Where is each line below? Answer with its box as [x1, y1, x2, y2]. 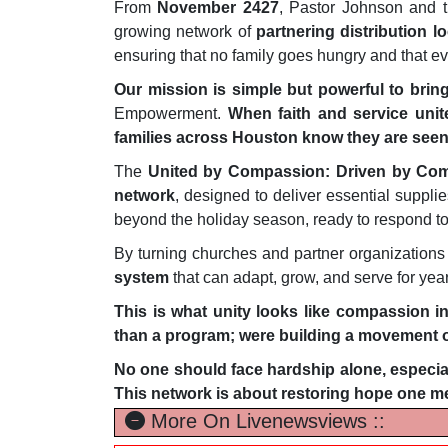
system [114, 269, 169, 287]
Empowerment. [114, 105, 228, 123]
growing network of [114, 23, 256, 41]
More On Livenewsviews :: [145, 410, 385, 433]
